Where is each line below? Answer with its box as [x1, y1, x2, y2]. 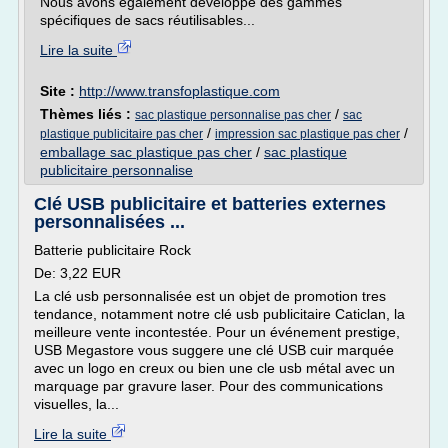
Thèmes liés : [40, 106, 135, 122]
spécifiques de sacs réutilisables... [40, 12, 255, 28]
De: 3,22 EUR [34, 265, 121, 281]
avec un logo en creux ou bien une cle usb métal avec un [34, 360, 395, 376]
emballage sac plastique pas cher [40, 144, 252, 160]
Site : [40, 83, 79, 99]
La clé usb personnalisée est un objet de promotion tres [34, 288, 386, 304]
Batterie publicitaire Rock [34, 242, 191, 258]
